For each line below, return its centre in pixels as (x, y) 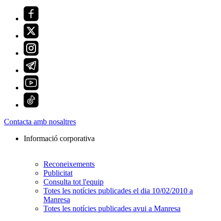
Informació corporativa (59, 139)
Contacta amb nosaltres (40, 122)
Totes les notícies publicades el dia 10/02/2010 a (118, 191)
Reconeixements (69, 164)
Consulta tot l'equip (74, 182)
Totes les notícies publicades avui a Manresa (112, 209)
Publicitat (58, 173)
